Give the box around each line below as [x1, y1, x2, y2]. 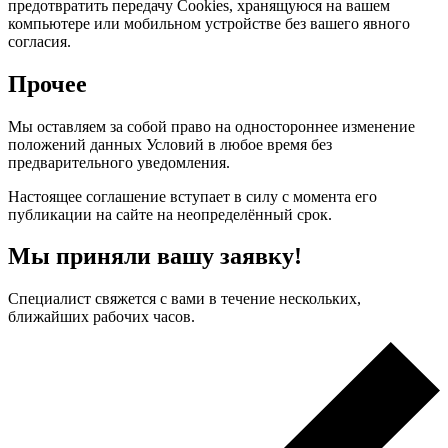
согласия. [8, 32, 71, 50]
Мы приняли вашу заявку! [8, 243, 302, 270]
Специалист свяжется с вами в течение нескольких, [8, 290, 361, 308]
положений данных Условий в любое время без [8, 135, 332, 153]
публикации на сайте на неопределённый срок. [8, 205, 332, 223]
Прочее [8, 70, 87, 97]
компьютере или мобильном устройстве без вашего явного [8, 14, 410, 32]
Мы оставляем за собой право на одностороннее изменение [8, 117, 415, 135]
